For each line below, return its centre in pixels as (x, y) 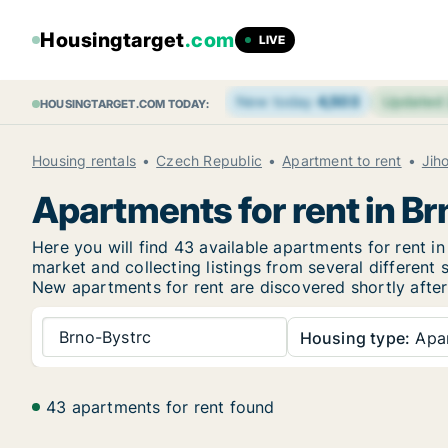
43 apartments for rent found (160, 407)
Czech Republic (209, 160)
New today (276, 101)
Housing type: (355, 338)
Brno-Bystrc (105, 336)
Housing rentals (84, 160)
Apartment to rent (342, 160)
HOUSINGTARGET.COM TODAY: (124, 104)
